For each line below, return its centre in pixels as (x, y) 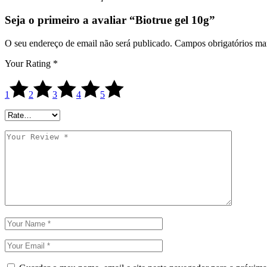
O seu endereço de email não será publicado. (89, 43)
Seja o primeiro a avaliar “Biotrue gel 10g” (110, 20)
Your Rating (29, 63)
